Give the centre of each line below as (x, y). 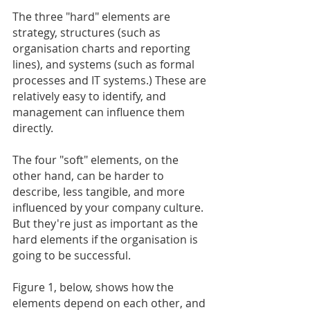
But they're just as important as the (107, 223)
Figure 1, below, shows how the (94, 287)
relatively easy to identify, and (91, 96)
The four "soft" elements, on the (97, 159)
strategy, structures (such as (88, 32)
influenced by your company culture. (109, 207)
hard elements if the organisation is (107, 239)
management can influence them (100, 112)
